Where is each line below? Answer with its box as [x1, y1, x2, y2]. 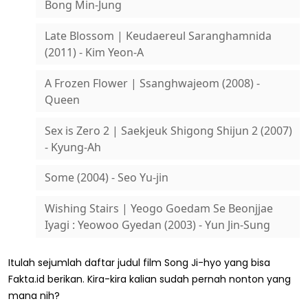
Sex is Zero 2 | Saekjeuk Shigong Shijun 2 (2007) [44, 122, 292, 138]
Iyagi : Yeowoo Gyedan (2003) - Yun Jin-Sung [44, 217, 270, 233]
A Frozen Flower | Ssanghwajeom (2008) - [44, 75, 260, 91]
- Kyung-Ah [44, 139, 101, 155]
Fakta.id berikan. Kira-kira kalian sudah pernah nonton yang [8, 272, 291, 286]
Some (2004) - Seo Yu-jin [44, 170, 168, 186]
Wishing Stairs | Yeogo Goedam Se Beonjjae [44, 201, 273, 217]
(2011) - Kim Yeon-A [44, 45, 144, 60]
